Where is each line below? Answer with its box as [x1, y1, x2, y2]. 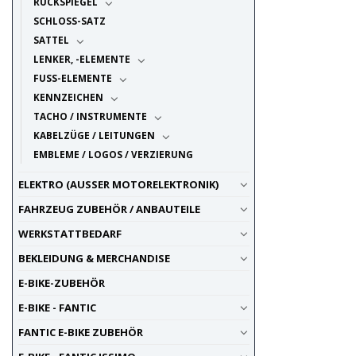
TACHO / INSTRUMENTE [33, 110, 147, 123]
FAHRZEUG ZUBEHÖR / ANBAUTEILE [17, 202, 200, 217]
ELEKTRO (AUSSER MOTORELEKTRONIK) [17, 177, 219, 192]
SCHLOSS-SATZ [33, 14, 106, 28]
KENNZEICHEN [33, 91, 103, 104]
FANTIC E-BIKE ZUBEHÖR [17, 325, 143, 340]
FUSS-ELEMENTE [33, 72, 112, 85]
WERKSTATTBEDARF [17, 226, 122, 242]
